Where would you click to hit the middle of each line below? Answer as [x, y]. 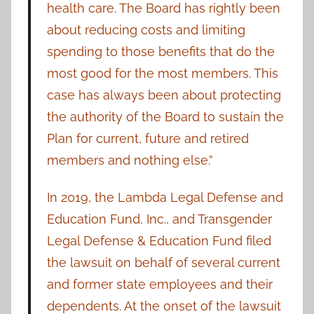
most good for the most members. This [162, 73]
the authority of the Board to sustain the [165, 116]
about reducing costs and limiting [146, 29]
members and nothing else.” [131, 160]
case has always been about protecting [164, 95]
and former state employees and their [159, 285]
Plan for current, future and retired [148, 138]
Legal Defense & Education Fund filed [159, 241]
